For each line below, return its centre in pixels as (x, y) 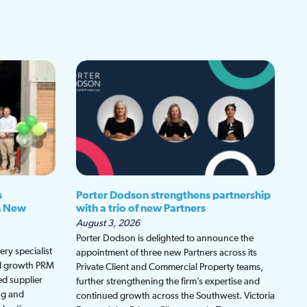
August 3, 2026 (108, 224)
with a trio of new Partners (141, 209)
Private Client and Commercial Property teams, (170, 268)
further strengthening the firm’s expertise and (168, 282)
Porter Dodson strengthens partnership (173, 196)
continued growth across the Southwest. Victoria (175, 296)
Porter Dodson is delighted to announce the (165, 239)
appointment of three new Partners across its (167, 253)
